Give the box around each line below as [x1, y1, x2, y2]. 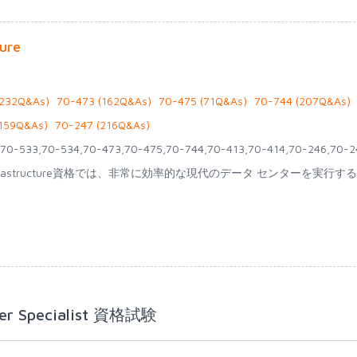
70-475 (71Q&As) [159, 94, 247, 108]
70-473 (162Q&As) [57, 94, 151, 108]
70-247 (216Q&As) [55, 118, 150, 131]
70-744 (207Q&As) [254, 94, 351, 108]
